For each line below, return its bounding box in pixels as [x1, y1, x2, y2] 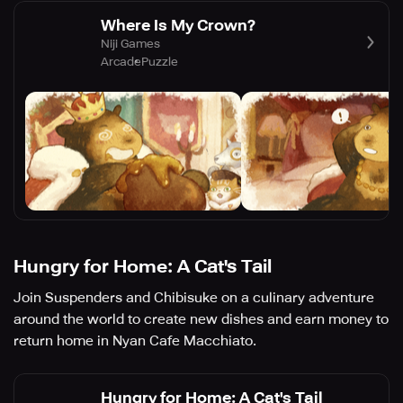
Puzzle [141, 54, 178, 68]
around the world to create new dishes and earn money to [13, 311, 389, 328]
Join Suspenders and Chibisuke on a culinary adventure [13, 290, 374, 307]
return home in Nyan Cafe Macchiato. [13, 333, 256, 350]
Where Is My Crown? [101, 15, 255, 34]
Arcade [101, 54, 141, 68]
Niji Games [101, 36, 160, 50]
